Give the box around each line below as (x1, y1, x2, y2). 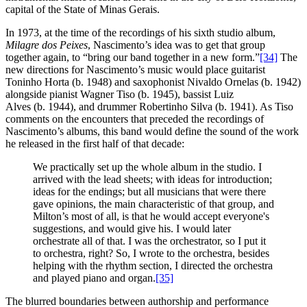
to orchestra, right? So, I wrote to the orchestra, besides (33, 247, 269, 260)
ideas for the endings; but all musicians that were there (33, 186, 266, 198)
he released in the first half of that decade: (5, 138, 184, 150)
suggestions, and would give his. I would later (33, 223, 231, 235)
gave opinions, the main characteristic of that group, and (33, 198, 274, 210)
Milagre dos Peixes (5, 39, 88, 51)
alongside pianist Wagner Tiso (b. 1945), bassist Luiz (5, 88, 234, 101)
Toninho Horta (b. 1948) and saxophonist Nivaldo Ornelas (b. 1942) (5, 76, 301, 88)
